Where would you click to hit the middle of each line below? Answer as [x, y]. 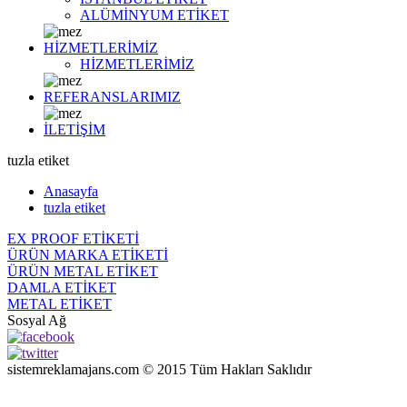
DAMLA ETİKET [62, 288]
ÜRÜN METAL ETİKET [83, 271]
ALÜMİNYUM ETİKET [154, 15]
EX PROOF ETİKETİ [73, 238]
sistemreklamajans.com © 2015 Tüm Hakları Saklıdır [159, 369]
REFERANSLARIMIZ [112, 97]
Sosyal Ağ [37, 320]
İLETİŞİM [74, 129]
